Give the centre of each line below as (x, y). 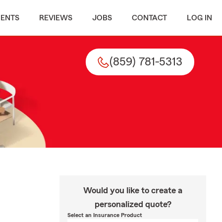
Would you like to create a (133, 190)
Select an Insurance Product (105, 215)
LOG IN (199, 18)
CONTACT (149, 18)
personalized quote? (133, 204)
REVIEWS (56, 18)
